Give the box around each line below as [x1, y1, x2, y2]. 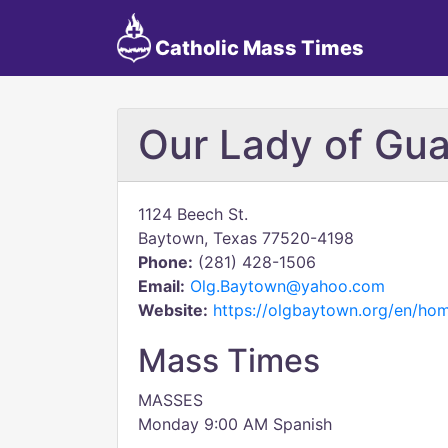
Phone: [138, 252, 193, 272]
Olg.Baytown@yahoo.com [190, 276, 385, 296]
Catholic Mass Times [150, 36, 364, 60]
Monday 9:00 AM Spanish [138, 414, 332, 434]
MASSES [138, 390, 203, 410]
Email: [138, 276, 185, 296]
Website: [138, 300, 208, 320]
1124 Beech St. [138, 204, 248, 224]
